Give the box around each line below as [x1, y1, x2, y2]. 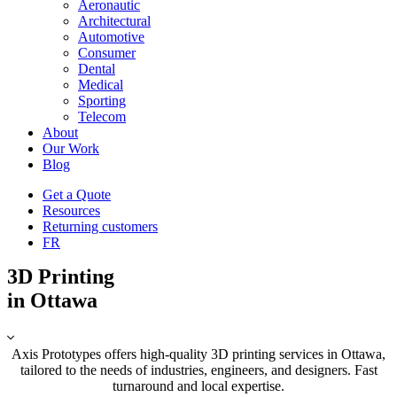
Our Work [43, 141, 99, 157]
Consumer [78, 45, 136, 61]
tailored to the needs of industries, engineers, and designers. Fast [19, 362, 378, 378]
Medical [78, 77, 123, 93]
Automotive [78, 29, 144, 45]
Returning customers [43, 219, 158, 235]
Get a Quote [43, 187, 111, 203]
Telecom [78, 109, 126, 125]
